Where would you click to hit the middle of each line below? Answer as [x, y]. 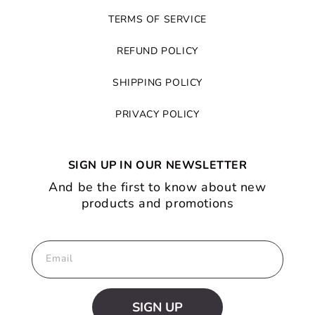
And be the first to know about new [157, 187]
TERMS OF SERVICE [157, 19]
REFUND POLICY [157, 51]
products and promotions [157, 203]
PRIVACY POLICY [157, 114]
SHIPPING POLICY [157, 83]
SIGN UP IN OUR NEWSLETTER [157, 165]
